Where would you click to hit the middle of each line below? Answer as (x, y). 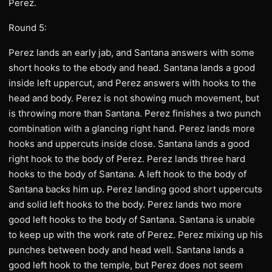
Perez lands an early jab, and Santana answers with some (131, 53)
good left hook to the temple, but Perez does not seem (126, 265)
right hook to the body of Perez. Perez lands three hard (127, 159)
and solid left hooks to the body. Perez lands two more (125, 204)
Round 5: (28, 28)
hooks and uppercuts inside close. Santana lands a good (129, 144)
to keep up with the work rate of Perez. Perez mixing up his (136, 235)
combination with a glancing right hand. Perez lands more (132, 128)
